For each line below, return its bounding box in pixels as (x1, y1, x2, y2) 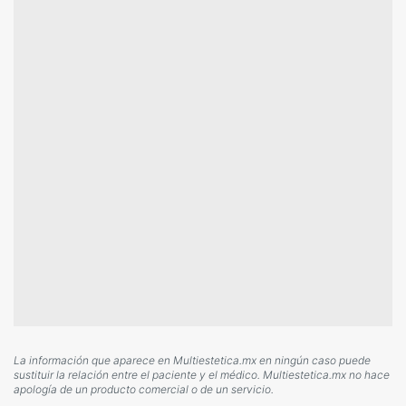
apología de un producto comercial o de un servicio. (14, 382, 274, 396)
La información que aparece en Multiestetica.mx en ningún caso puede (14, 353, 371, 367)
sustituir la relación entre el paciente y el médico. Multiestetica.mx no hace (14, 368, 390, 382)
